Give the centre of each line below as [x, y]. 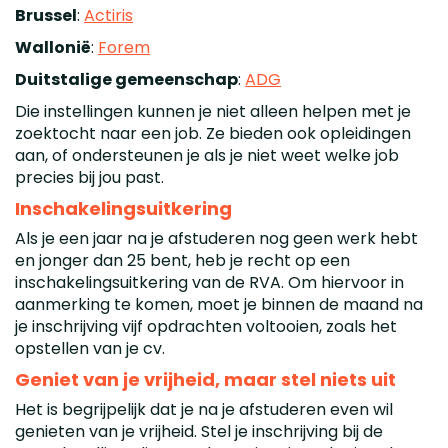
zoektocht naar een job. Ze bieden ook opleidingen [213, 133]
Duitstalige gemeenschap [126, 79]
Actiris [108, 15]
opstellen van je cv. [90, 348]
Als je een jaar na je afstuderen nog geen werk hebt [216, 238]
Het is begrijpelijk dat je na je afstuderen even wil [204, 409]
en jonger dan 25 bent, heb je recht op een [182, 260]
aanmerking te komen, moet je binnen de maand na [219, 304]
